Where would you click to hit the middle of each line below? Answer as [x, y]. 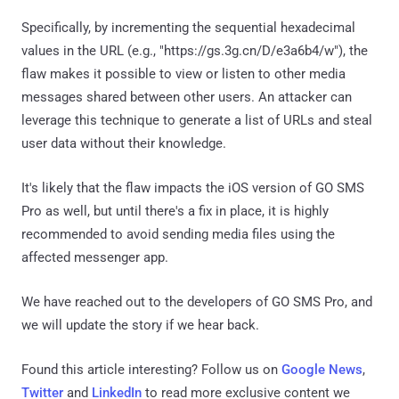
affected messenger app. [95, 257]
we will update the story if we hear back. [140, 325]
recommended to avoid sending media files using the [178, 234]
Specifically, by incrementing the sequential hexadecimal [188, 27]
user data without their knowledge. [124, 143]
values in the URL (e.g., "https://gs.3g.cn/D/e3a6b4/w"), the [195, 50]
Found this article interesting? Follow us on [151, 369]
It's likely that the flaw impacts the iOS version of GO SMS [193, 187]
